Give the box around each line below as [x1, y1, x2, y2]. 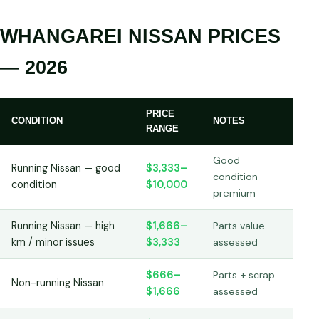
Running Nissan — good [11, 161, 120, 174]
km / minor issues [11, 235, 95, 249]
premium [213, 186, 256, 199]
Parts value [213, 219, 265, 232]
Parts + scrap [213, 268, 275, 281]
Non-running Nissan [11, 276, 104, 289]
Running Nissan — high [11, 219, 115, 232]
